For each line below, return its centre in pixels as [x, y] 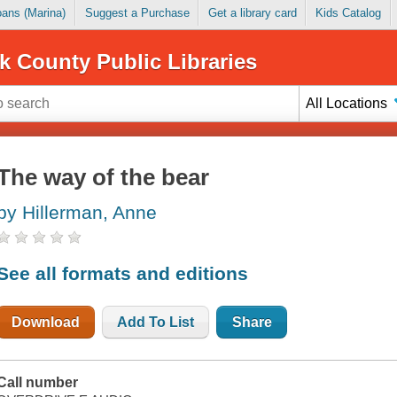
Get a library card [252, 13]
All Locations [347, 103]
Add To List [156, 322]
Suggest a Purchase [137, 13]
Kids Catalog [348, 13]
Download [46, 322]
